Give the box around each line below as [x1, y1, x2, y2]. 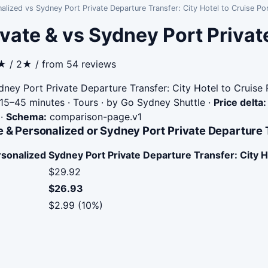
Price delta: [214, 96, 266, 108]
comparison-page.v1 [47, 111, 142, 123]
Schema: [6, 111, 47, 123]
